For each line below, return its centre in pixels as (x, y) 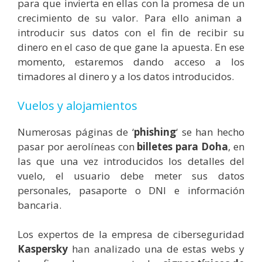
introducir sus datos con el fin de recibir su (131, 33)
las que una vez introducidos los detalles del (131, 161)
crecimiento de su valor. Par (89, 18)
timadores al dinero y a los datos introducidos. (126, 77)
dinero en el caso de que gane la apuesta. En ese (131, 47)
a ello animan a (202, 18)
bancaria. (39, 205)
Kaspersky (43, 249)
